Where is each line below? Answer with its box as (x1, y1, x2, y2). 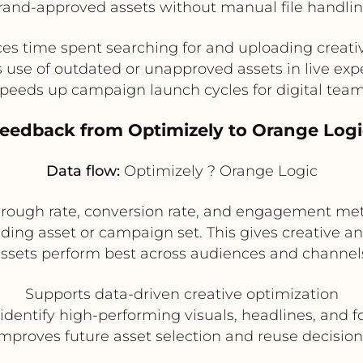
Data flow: (45, 161, 120, 180)
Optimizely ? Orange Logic (119, 161, 318, 180)
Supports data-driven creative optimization (24, 284, 339, 303)
